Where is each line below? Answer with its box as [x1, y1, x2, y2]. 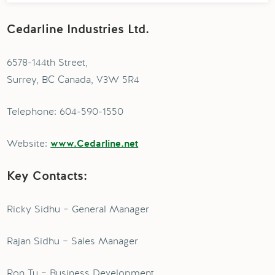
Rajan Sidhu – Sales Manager [7, 234, 139, 247]
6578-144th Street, [7, 56, 88, 69]
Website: [7, 137, 51, 150]
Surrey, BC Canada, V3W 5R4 [7, 73, 140, 86]
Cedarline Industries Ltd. [7, 24, 150, 36]
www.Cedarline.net [50, 139, 139, 149]
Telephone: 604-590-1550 [7, 105, 124, 118]
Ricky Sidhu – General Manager [7, 203, 150, 215]
